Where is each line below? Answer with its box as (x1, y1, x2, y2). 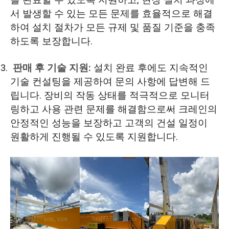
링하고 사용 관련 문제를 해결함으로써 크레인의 (10, 102, 217, 117)
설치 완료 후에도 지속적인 (90, 61, 208, 76)
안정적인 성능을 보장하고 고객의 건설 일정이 (10, 116, 208, 131)
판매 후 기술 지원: (10, 61, 91, 76)
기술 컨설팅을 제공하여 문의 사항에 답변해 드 (10, 75, 210, 89)
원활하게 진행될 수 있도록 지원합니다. (10, 130, 178, 145)
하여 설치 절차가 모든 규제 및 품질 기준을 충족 (10, 20, 215, 35)
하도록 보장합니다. (10, 34, 93, 49)
